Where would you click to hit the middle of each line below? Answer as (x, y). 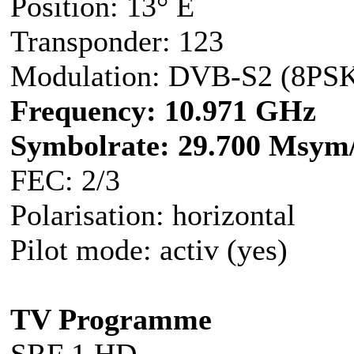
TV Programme (111, 319)
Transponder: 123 (117, 41)
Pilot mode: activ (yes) (153, 249)
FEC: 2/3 (69, 180)
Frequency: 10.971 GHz (163, 110)
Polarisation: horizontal (153, 215)
